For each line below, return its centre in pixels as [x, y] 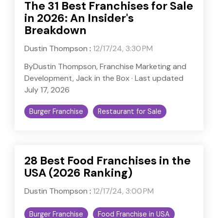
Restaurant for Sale [130, 111]
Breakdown [55, 30]
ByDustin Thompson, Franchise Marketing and [105, 66]
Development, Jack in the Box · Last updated [104, 78]
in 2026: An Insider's [79, 18]
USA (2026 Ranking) [78, 173]
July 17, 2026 [47, 90]
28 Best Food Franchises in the [108, 160]
